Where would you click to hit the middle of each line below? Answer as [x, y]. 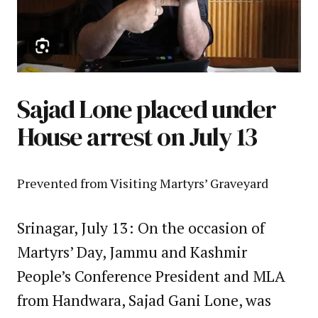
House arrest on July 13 [137, 136]
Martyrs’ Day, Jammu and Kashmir [132, 252]
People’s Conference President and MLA [151, 276]
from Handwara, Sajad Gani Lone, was [144, 300]
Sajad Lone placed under [147, 109]
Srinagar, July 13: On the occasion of [141, 227]
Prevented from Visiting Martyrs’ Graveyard [143, 183]
